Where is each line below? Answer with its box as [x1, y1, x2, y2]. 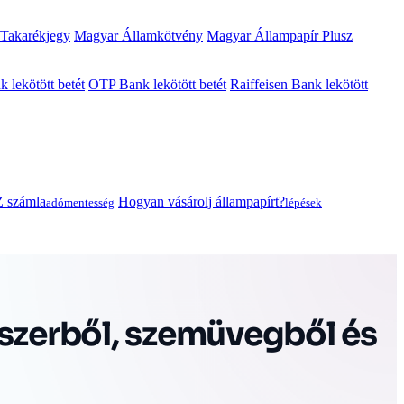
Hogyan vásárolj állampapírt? [118, 193, 285, 209]
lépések [285, 195, 322, 209]
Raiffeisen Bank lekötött [230, 77, 368, 93]
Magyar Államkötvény [74, 28, 203, 44]
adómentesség [46, 195, 115, 209]
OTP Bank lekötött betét [88, 77, 226, 93]
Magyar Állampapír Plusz [207, 28, 353, 44]
